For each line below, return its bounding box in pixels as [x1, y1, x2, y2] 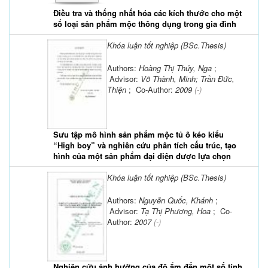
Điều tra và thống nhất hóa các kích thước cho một [53, 7, 242, 19]
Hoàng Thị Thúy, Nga [139, 62, 214, 74]
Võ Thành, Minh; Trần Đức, [141, 72, 234, 84]
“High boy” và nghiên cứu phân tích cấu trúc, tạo [53, 139, 236, 151]
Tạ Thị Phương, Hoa [141, 205, 213, 217]
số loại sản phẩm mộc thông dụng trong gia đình [53, 17, 236, 29]
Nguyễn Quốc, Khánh [139, 194, 215, 206]
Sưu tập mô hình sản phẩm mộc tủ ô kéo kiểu [53, 128, 224, 140]
